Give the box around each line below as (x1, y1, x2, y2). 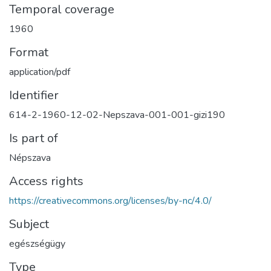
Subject (9, 215, 49, 232)
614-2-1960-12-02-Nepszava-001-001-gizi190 (9, 108, 225, 122)
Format (9, 44, 48, 60)
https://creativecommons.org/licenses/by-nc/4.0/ (9, 194, 212, 207)
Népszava (9, 151, 51, 165)
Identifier (9, 87, 59, 103)
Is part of (9, 129, 58, 146)
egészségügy (9, 237, 65, 250)
